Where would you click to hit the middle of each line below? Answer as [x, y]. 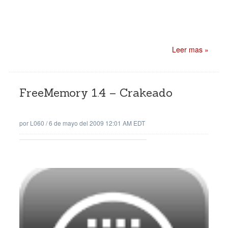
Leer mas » [190, 49]
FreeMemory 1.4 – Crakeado [96, 93]
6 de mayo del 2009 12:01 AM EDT [97, 123]
